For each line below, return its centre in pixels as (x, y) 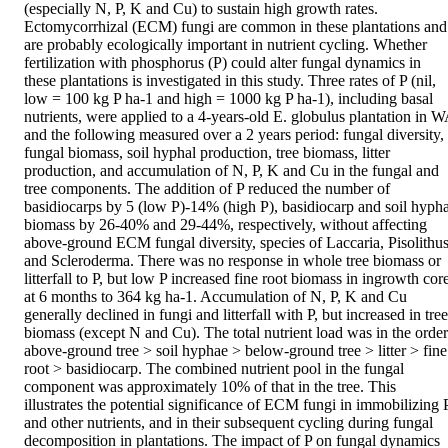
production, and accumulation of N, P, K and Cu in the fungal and (231, 171)
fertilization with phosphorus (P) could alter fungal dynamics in (222, 63)
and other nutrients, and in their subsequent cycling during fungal (228, 423)
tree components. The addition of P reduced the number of (207, 189)
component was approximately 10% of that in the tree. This (210, 387)
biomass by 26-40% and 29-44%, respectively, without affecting (225, 225)
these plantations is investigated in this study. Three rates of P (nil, (230, 81)
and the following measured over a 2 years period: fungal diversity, (234, 135)
